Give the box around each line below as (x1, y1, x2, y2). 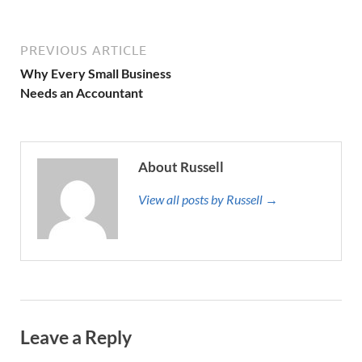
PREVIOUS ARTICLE (20, 43, 147, 57)
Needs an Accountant (20, 85, 143, 100)
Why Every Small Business (20, 65, 171, 81)
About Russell (138, 158, 224, 175)
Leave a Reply (20, 325, 132, 348)
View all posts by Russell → (138, 192, 278, 207)
